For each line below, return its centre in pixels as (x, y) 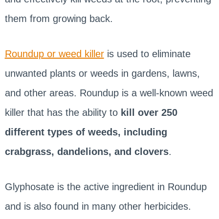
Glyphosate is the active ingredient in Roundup (106, 186)
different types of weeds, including (86, 132)
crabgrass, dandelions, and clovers (87, 151)
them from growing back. (59, 18)
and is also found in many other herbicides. (98, 206)
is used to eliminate (147, 54)
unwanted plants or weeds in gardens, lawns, (102, 73)
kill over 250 (149, 112)
